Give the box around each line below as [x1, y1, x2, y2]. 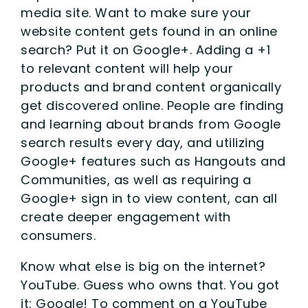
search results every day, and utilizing [21, 133, 265, 151]
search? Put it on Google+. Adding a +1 [21, 41, 270, 58]
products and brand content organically [21, 78, 281, 96]
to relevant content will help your [21, 59, 233, 77]
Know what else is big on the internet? [21, 257, 265, 275]
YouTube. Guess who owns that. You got [21, 276, 280, 294]
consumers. [21, 226, 96, 244]
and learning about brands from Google [21, 115, 281, 133]
